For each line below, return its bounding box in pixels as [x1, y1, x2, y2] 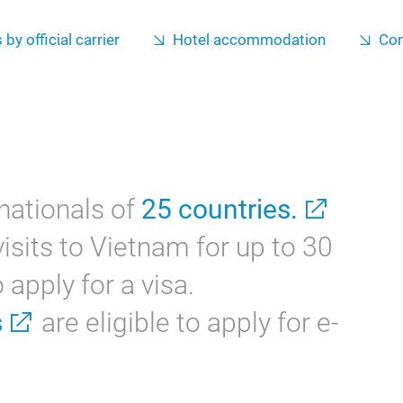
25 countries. [141, 193, 298, 225]
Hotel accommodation [173, 31, 326, 49]
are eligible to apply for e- [35, 307, 339, 338]
